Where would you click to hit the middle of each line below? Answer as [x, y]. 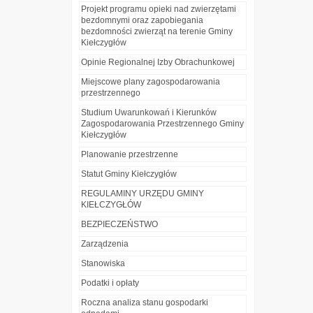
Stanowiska [103, 264]
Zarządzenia [105, 244]
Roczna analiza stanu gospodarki [145, 303]
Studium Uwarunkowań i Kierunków [149, 113]
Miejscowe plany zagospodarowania [151, 82]
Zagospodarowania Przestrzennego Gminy [162, 124]
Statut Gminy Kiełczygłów [129, 174]
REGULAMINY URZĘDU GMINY [143, 194]
